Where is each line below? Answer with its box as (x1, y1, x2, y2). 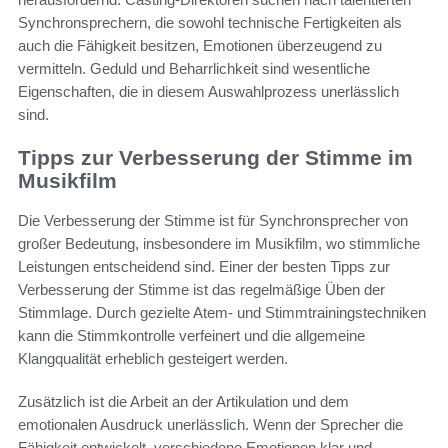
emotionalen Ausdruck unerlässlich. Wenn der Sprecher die (18, 416, 403, 434)
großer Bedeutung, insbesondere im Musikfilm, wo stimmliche (18, 235, 420, 253)
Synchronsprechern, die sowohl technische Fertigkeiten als (18, 13, 402, 31)
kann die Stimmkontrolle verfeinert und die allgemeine (18, 327, 365, 345)
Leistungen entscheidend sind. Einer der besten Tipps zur (18, 258, 390, 276)
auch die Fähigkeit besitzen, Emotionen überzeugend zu (18, 36, 382, 54)
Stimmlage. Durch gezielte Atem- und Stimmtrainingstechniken (18, 304, 426, 322)
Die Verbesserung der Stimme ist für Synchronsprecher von (18, 212, 408, 230)
